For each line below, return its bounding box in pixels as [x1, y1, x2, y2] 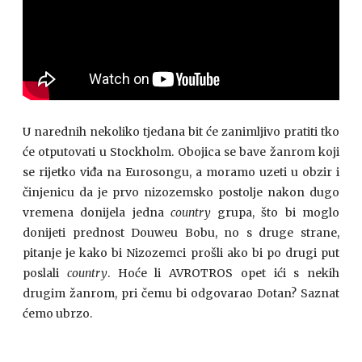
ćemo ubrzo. [23, 306, 92, 321]
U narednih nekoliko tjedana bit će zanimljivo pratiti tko [23, 124, 339, 139]
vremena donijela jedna [23, 205, 170, 220]
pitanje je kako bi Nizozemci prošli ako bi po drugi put [23, 246, 339, 260]
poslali [23, 266, 67, 280]
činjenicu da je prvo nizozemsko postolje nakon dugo [23, 185, 339, 200]
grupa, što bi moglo [217, 205, 340, 220]
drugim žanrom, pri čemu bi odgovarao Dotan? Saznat [23, 286, 339, 301]
